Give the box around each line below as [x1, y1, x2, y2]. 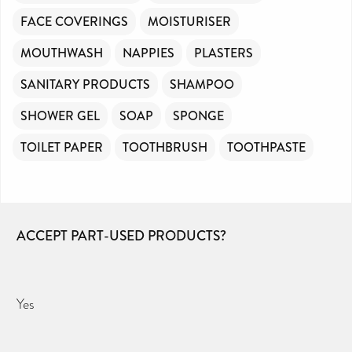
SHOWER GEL [20, 106, 100, 125]
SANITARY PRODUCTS [20, 75, 150, 93]
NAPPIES [123, 43, 174, 62]
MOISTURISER [148, 12, 231, 31]
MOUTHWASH [20, 43, 103, 62]
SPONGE [173, 106, 224, 125]
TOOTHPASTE [227, 137, 306, 156]
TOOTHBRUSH [123, 137, 207, 156]
